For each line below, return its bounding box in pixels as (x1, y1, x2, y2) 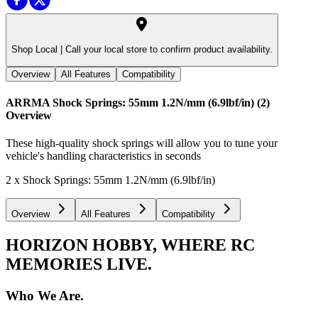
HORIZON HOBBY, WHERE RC (6, 235, 255, 254)
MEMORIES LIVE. (6, 254, 152, 273)
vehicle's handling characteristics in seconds (6, 150, 201, 163)
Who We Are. (6, 287, 84, 303)
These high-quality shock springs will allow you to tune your (6, 137, 278, 150)
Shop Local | (11, 44, 62, 55)
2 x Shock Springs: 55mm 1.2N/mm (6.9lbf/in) (6, 174, 215, 187)
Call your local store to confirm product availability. (62, 44, 273, 55)
